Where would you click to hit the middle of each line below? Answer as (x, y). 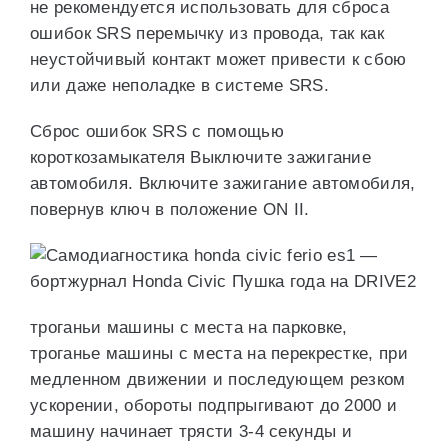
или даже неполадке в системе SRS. (179, 85)
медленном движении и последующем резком (218, 379)
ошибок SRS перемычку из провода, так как (207, 33)
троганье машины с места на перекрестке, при (219, 353)
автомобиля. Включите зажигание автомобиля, (223, 183)
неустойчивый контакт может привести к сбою (218, 59)
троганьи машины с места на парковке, (189, 327)
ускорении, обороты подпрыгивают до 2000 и (214, 405)
